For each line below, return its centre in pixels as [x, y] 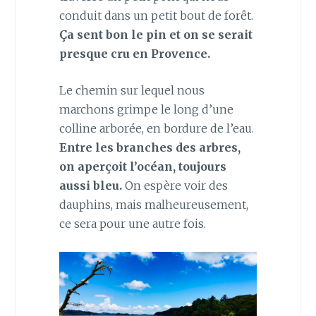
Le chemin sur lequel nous [132, 91]
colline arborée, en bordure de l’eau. [156, 129]
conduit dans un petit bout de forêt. [156, 15]
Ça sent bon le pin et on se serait [156, 34]
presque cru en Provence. [134, 53]
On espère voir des [176, 186]
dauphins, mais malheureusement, [153, 205]
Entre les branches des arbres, [150, 148]
